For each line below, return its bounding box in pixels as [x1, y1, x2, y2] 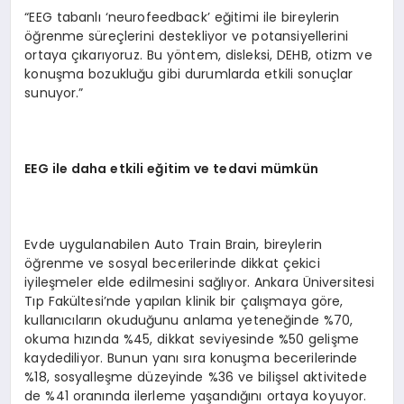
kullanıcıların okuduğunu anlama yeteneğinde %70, [24, 311, 353, 330]
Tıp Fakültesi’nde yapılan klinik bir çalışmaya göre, [24, 292, 344, 311]
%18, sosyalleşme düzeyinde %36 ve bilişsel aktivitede [24, 368, 367, 387]
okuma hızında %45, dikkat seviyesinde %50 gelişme [24, 330, 360, 349]
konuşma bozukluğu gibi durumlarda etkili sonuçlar [24, 65, 353, 84]
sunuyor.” [24, 84, 84, 103]
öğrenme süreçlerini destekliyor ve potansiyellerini [24, 27, 348, 46]
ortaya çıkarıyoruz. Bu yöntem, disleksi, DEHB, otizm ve [24, 46, 372, 65]
